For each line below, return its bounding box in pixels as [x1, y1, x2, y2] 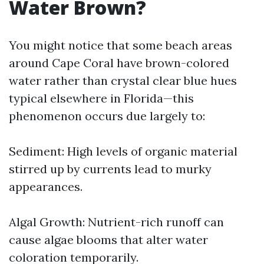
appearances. [9, 179, 82, 194]
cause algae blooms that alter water [9, 232, 208, 247]
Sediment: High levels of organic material [9, 144, 237, 159]
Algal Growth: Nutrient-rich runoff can [9, 214, 224, 229]
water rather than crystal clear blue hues [9, 73, 237, 88]
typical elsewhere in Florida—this [9, 91, 194, 105]
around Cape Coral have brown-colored [9, 55, 229, 70]
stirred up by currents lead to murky [9, 161, 212, 176]
